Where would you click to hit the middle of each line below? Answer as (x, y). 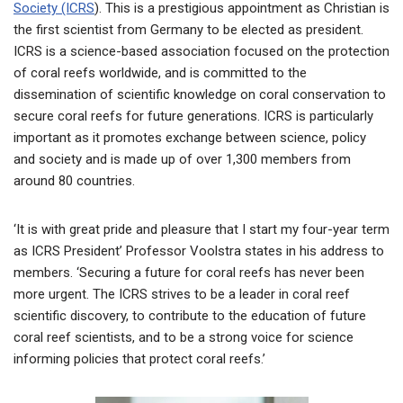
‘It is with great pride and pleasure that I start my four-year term (201, 229)
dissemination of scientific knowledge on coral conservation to (200, 94)
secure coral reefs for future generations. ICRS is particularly (193, 116)
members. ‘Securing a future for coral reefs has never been (189, 272)
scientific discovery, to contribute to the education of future (190, 315)
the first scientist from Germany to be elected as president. (188, 29)
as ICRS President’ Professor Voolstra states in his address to (199, 251)
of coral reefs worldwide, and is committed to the (160, 72)
